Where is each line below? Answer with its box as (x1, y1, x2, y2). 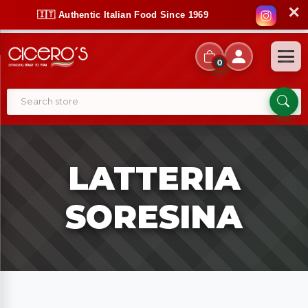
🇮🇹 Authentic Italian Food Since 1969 (37, 10, 208, 20)
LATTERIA (67, 159, 241, 198)
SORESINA (65, 197, 243, 236)
